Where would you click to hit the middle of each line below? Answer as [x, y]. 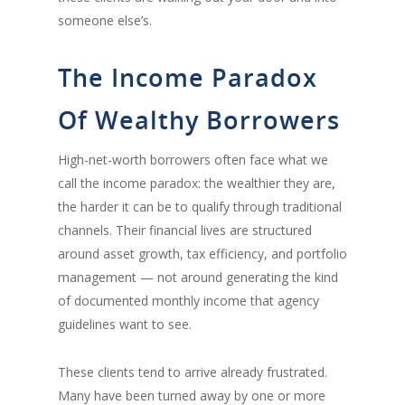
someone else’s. [105, 20]
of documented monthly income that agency [188, 300]
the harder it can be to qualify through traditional [200, 206]
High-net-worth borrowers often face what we [193, 159]
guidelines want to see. [125, 324]
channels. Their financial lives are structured [185, 230]
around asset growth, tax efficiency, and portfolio [202, 253]
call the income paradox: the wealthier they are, [197, 183]
